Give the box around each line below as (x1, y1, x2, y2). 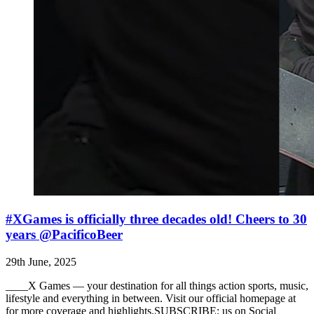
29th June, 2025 (6, 255, 76, 268)
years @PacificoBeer (6, 226, 123, 242)
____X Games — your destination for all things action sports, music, (6, 279, 308, 292)
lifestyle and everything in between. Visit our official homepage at (6, 292, 296, 304)
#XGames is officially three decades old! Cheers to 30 (6, 211, 307, 226)
